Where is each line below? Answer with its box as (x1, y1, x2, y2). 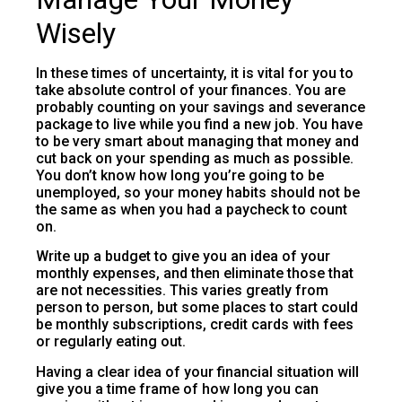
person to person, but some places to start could (36, 299, 358, 317)
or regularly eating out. (36, 333, 189, 351)
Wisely (36, 15, 116, 50)
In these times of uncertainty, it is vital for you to (36, 64, 354, 82)
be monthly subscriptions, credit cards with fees (36, 316, 354, 334)
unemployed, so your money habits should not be (36, 183, 360, 201)
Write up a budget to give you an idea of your (36, 248, 330, 266)
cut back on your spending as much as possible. (36, 149, 354, 167)
